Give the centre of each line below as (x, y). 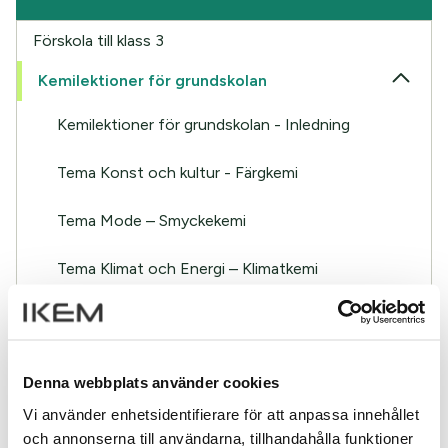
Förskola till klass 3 (98, 40)
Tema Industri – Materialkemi (159, 316)
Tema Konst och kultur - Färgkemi (177, 172)
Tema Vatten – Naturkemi (149, 412)
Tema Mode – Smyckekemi (151, 220)
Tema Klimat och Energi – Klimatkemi (187, 268)
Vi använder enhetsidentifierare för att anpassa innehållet (221, 413)
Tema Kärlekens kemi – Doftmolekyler (190, 364)
